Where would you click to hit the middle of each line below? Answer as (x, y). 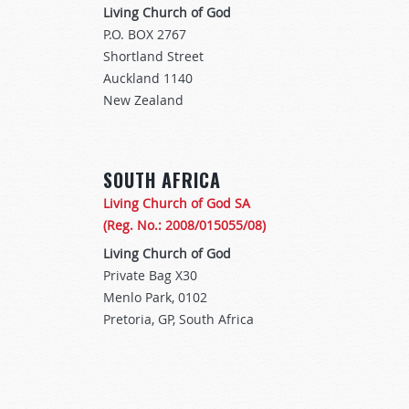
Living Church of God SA (177, 203)
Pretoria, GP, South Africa (178, 319)
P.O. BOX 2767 (145, 35)
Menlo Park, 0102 (155, 297)
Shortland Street (153, 57)
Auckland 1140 (148, 79)
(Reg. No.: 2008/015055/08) (184, 225)
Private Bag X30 (150, 275)
